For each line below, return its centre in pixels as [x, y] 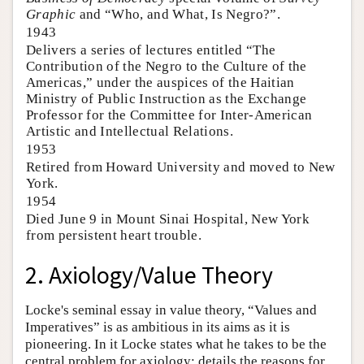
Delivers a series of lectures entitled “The [151, 50]
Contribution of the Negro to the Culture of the [167, 66]
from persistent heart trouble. [114, 235]
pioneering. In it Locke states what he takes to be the [176, 344]
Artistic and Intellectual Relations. [130, 131]
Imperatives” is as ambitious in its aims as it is [158, 327]
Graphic [51, 14]
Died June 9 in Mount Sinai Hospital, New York [168, 219]
